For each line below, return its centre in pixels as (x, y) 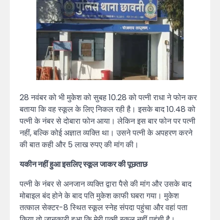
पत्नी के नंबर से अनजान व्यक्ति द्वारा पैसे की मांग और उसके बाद (106, 184)
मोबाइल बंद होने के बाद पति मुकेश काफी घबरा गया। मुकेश (99, 196)
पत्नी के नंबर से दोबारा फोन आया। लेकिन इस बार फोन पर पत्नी (108, 121)
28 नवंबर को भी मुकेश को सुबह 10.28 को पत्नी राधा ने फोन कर (108, 98)
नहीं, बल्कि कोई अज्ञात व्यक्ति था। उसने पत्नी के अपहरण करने (106, 133)
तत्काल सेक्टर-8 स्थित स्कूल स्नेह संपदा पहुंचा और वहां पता (104, 208)
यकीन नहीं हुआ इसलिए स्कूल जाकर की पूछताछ (83, 165)
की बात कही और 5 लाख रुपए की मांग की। (79, 145)
